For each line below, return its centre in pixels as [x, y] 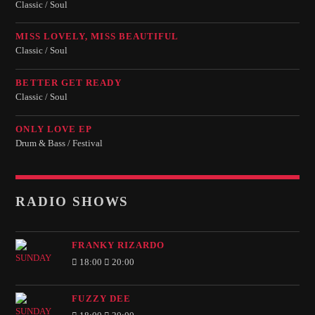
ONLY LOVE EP [54, 129]
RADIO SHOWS [72, 202]
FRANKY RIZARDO [118, 245]
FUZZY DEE [102, 299]
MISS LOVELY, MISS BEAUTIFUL [97, 37]
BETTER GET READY [69, 82]
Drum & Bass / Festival [59, 143]
